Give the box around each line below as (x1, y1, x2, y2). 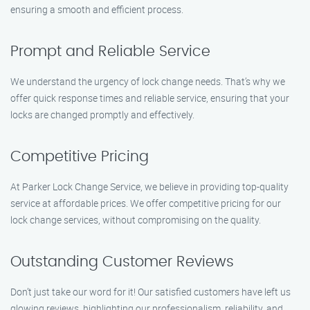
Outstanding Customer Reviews (10, 255, 234, 269)
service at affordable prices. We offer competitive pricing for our (10, 197, 281, 210)
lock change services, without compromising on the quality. (10, 213, 261, 226)
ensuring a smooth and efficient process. (10, 3, 183, 16)
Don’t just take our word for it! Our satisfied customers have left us (10, 285, 291, 298)
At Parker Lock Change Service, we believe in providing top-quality (10, 180, 289, 193)
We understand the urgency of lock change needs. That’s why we (10, 75, 285, 88)
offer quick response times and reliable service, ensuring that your (10, 91, 289, 104)
